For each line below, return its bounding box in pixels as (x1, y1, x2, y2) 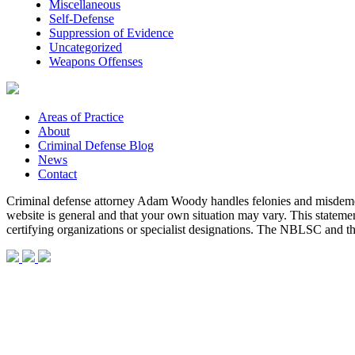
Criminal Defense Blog (38, 138, 154, 152)
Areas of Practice (38, 109, 124, 124)
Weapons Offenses (49, 54, 143, 68)
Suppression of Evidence (49, 25, 174, 40)
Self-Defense (49, 11, 114, 25)
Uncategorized (49, 40, 122, 54)
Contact (38, 166, 77, 181)
